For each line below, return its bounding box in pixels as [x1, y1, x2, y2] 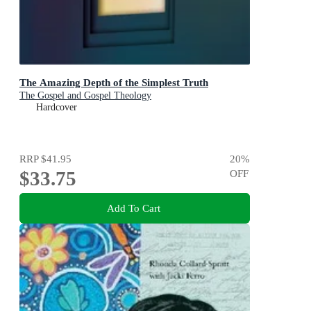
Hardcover [36, 101, 77, 112]
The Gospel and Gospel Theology [19, 90, 151, 101]
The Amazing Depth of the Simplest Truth [19, 76, 208, 88]
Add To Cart [106, 201, 160, 214]
